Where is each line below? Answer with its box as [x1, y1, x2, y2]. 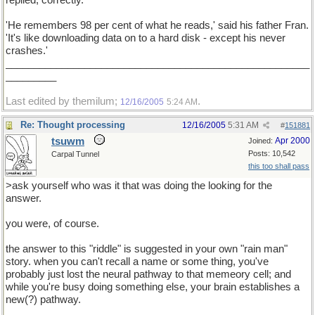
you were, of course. [6, 218, 99, 229]
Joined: [248, 136, 275, 145]
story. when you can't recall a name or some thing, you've [6, 256, 269, 267]
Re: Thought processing [20, 120, 125, 130]
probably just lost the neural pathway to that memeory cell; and [6, 269, 291, 280]
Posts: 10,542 [248, 149, 295, 157]
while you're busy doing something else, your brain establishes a [6, 281, 300, 292]
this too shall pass [248, 162, 309, 170]
